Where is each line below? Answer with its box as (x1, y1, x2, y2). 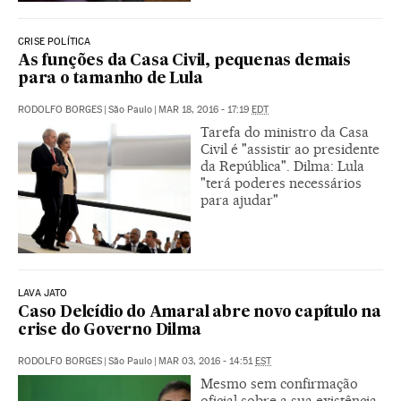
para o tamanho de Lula (18, 71, 203, 87)
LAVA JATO (18, 286, 68, 299)
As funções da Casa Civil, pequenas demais (18, 53, 351, 69)
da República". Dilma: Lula (200, 157, 364, 175)
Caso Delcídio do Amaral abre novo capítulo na (18, 304, 381, 320)
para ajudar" (200, 191, 278, 209)
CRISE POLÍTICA (18, 35, 91, 47)
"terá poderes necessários (200, 174, 362, 192)
